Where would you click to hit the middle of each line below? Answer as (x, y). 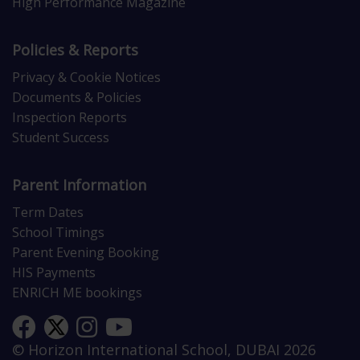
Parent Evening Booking (86, 253)
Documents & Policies (77, 98)
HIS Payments (54, 273)
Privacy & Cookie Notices (86, 78)
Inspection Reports (70, 118)
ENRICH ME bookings (77, 293)
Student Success (61, 138)
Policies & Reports (75, 50)
